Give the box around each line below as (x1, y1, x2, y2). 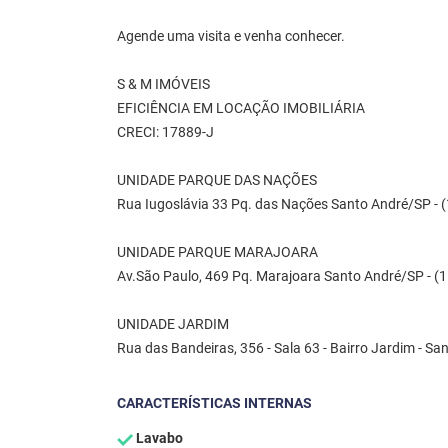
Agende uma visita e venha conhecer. (117, 28, 345, 46)
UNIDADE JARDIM (117, 316, 229, 334)
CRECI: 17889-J (117, 124, 214, 142)
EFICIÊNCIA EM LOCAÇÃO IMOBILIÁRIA (117, 100, 365, 118)
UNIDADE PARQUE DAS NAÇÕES (117, 172, 317, 190)
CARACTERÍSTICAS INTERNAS (117, 395, 312, 413)
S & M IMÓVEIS (117, 76, 210, 94)
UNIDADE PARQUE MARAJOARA (117, 244, 318, 262)
